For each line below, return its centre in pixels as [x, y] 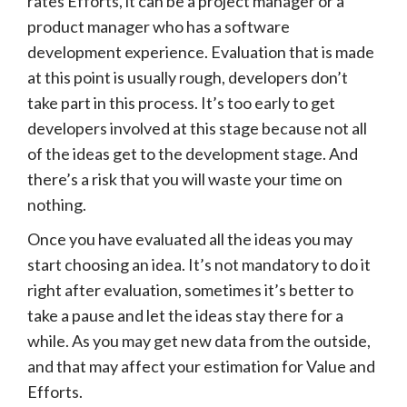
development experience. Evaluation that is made [201, 51]
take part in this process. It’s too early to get [181, 102]
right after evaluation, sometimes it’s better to [190, 289]
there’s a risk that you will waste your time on [185, 179]
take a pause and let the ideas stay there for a [185, 315]
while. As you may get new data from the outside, [199, 340]
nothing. [57, 204]
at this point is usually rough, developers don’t [188, 77]
